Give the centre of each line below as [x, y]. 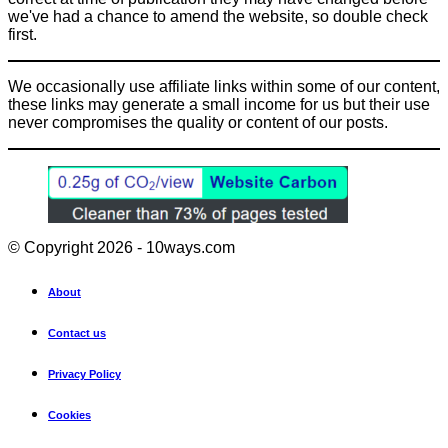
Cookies [69, 415]
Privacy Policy [84, 374]
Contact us [77, 333]
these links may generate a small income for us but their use [219, 105]
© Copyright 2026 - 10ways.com [121, 248]
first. [22, 35]
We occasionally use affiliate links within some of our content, [224, 87]
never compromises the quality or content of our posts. [198, 123]
